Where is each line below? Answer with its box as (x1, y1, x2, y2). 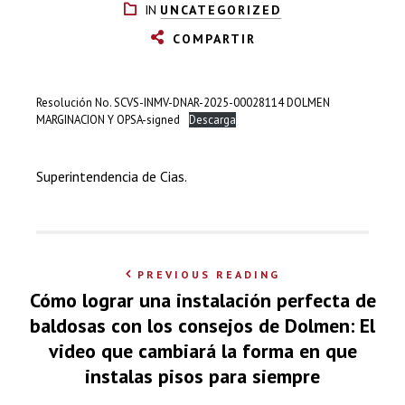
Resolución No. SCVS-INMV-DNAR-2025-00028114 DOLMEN (36, 95, 330, 110)
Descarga (188, 112, 236, 127)
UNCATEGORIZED (160, 2, 281, 18)
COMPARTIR (172, 31, 256, 47)
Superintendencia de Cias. (36, 167, 187, 185)
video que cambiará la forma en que (48, 338, 357, 363)
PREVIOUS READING (137, 268, 280, 281)
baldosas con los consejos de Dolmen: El (30, 313, 375, 338)
